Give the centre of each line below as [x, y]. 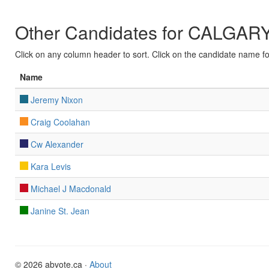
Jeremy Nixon [57, 100]
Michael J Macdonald [71, 189]
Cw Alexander [57, 144]
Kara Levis [51, 166]
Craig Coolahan [60, 122]
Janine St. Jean [60, 211]
